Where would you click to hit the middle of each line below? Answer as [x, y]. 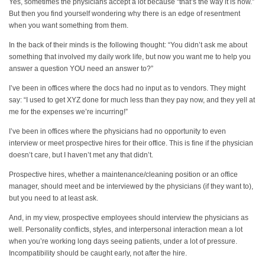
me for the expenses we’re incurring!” [68, 112]
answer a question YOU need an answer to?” [81, 68]
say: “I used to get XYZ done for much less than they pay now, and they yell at [132, 100]
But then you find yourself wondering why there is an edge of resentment [125, 13]
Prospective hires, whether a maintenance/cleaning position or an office [123, 175]
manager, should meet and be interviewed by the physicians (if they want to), [131, 187]
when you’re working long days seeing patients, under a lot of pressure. [123, 242]
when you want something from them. [69, 25]
